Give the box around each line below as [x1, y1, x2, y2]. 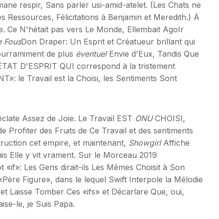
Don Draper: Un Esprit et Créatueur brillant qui [21, 36, 195, 46]
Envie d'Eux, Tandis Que [107, 48, 199, 59]
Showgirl [129, 137, 161, 148]
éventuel [76, 48, 107, 59]
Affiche [161, 137, 190, 148]
